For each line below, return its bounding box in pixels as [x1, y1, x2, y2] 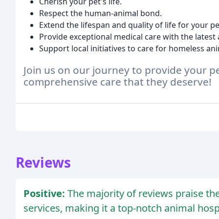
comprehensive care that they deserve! [23, 75, 212, 89]
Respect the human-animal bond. [39, 7, 162, 19]
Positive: [23, 187, 67, 200]
